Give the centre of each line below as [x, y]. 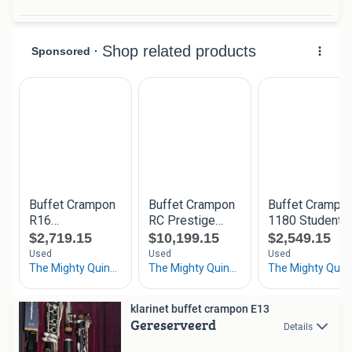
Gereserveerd [173, 324]
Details [298, 326]
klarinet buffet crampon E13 [200, 308]
